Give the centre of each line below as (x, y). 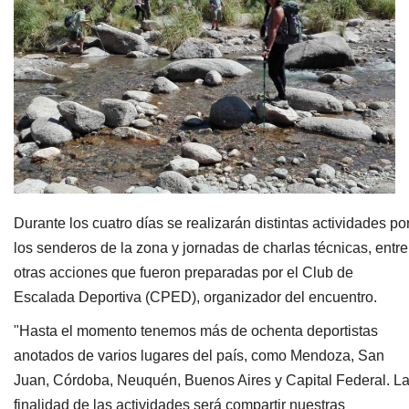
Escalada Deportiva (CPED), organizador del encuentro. (195, 297)
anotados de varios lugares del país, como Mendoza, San (199, 355)
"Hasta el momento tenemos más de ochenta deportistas (196, 330)
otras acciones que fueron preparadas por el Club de (184, 272)
